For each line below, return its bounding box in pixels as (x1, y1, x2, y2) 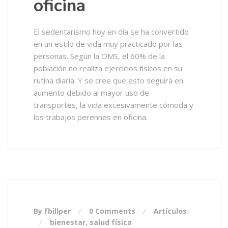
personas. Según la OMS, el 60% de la (34, 51, 165, 61)
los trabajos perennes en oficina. (34, 112, 148, 122)
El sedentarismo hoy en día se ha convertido (34, 26, 189, 37)
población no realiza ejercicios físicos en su (34, 63, 182, 73)
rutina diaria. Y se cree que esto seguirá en (34, 75, 183, 85)
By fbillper (34, 206, 73, 216)
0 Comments (89, 206, 135, 216)
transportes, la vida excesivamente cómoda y (34, 100, 193, 110)
